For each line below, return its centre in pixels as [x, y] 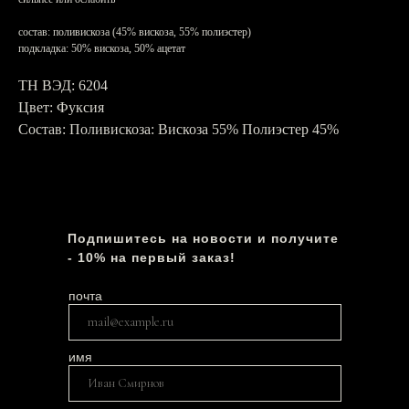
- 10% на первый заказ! [152, 257]
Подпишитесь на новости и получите [203, 238]
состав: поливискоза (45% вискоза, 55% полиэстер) [135, 31]
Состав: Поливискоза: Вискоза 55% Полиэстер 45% [178, 129]
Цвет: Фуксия [61, 107]
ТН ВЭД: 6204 [63, 85]
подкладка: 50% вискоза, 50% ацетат [102, 48]
